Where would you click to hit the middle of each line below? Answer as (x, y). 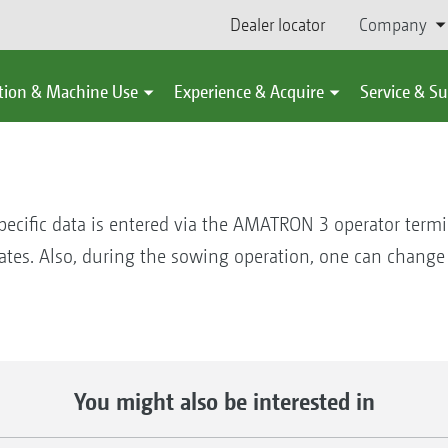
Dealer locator (277, 24)
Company (392, 24)
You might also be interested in (224, 401)
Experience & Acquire (249, 91)
